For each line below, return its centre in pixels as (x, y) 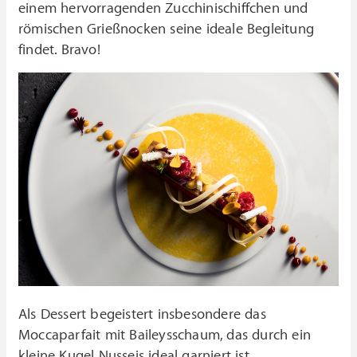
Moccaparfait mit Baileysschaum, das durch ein (165, 335)
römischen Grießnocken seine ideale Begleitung (167, 29)
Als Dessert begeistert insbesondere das (142, 315)
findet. (40, 50)
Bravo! (80, 50)
